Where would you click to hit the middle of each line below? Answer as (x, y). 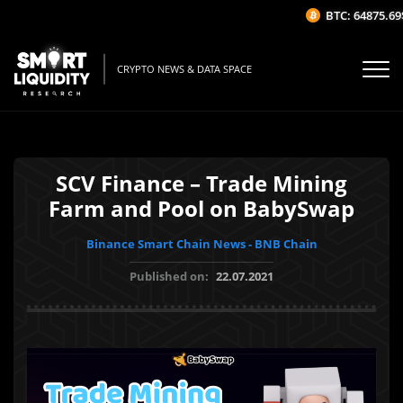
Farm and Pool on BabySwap (201, 208)
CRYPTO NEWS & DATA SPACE (184, 69)
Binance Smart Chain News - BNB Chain (201, 244)
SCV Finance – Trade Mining (201, 183)
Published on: (170, 276)
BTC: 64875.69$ (357, 15)
